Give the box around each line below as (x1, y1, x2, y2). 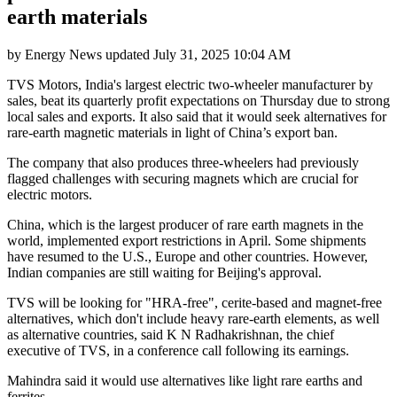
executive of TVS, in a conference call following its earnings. (7, 342, 349, 358)
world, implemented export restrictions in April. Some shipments (7, 232, 366, 248)
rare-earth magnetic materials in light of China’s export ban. (7, 124, 338, 140)
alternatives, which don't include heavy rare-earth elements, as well (7, 310, 379, 326)
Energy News (25, 46, 102, 62)
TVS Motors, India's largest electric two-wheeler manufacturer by (7, 76, 373, 92)
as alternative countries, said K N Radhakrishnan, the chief (7, 326, 334, 342)
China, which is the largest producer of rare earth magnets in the (7, 216, 363, 232)
